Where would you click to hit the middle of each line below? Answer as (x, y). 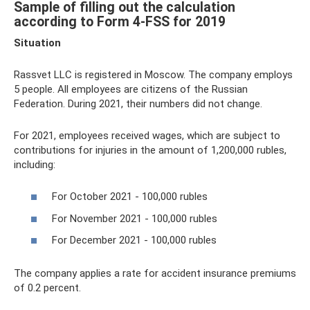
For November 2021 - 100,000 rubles (135, 218)
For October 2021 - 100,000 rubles (130, 197)
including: (35, 164)
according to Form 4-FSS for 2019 (120, 21)
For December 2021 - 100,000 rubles (134, 240)
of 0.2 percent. (47, 288)
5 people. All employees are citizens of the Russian (131, 89)
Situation (37, 43)
